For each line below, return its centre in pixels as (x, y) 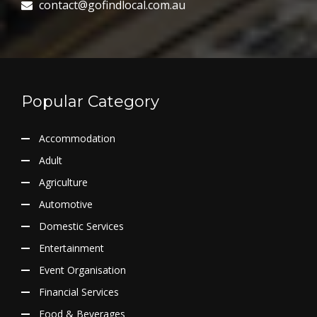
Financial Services (79, 292)
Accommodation (77, 138)
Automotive (66, 204)
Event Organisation (82, 270)
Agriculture (63, 182)
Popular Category (90, 101)
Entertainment (71, 248)
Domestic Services (81, 226)
